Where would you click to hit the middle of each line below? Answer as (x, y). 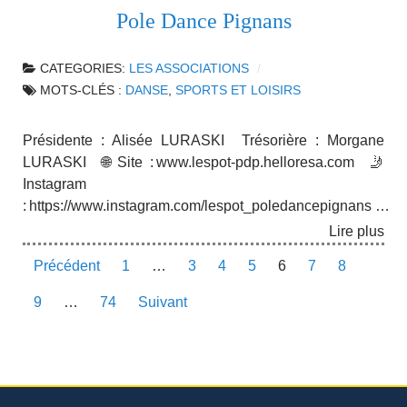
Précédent (67, 266)
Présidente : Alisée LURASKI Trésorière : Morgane (203, 140)
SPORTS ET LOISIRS (238, 90)
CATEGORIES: (84, 68)
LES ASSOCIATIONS (189, 68)
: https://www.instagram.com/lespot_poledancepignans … (206, 205)
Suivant (163, 303)
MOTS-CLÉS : (83, 90)
